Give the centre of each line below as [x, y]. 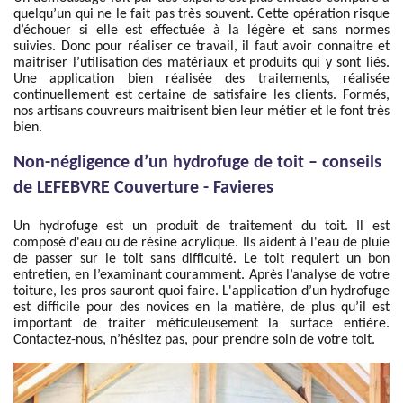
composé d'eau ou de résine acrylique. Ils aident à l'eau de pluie [201, 243]
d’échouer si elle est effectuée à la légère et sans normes [201, 31]
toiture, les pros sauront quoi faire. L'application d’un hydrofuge [201, 291]
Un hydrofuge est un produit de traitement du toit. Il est [201, 227]
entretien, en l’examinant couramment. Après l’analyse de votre [201, 275]
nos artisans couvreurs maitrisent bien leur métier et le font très [201, 112]
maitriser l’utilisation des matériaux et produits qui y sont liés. [201, 63]
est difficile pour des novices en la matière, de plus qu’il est [201, 308]
